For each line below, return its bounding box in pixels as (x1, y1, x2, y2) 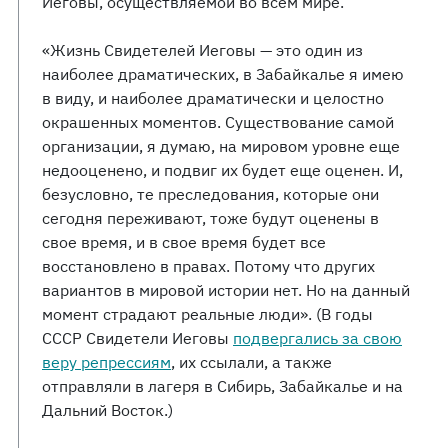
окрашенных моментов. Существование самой (42, 112, 394, 132)
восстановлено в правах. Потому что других (42, 256, 375, 276)
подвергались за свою (233, 328, 402, 348)
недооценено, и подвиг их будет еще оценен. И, (42, 160, 403, 180)
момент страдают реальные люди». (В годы (42, 304, 373, 324)
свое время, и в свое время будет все (42, 232, 326, 252)
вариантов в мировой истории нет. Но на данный (42, 280, 410, 300)
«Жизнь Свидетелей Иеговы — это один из (42, 40, 363, 60)
